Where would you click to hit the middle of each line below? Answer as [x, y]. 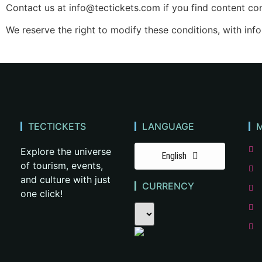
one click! [42, 193]
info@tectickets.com [115, 8]
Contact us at [37, 8]
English [174, 156]
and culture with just [65, 179]
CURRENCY [168, 186]
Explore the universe [66, 151]
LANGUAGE [168, 126]
